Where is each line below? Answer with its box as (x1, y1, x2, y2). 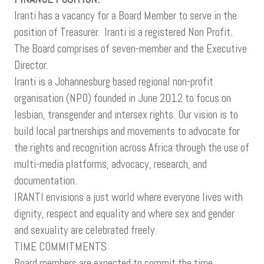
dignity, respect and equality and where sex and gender (14, 206, 235, 221)
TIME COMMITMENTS (14, 239, 107, 254)
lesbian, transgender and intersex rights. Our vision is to (14, 107, 238, 122)
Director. (14, 57, 48, 72)
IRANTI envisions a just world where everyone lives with (14, 189, 243, 204)
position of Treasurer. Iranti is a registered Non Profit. (14, 24, 233, 39)
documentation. (14, 173, 77, 188)
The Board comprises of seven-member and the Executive (14, 41, 247, 56)
